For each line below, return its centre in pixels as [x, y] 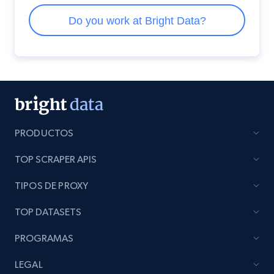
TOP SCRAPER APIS [56, 159]
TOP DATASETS [48, 212]
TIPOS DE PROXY [52, 186]
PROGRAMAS [44, 238]
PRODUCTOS [44, 133]
